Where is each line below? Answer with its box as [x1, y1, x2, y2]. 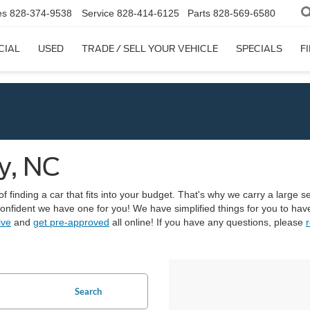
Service [82, 8, 114, 19]
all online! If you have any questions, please [109, 217, 306, 228]
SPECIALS [236, 44, 282, 55]
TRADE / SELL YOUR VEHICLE [82, 44, 218, 55]
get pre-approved [33, 217, 109, 228]
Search [75, 286, 102, 297]
